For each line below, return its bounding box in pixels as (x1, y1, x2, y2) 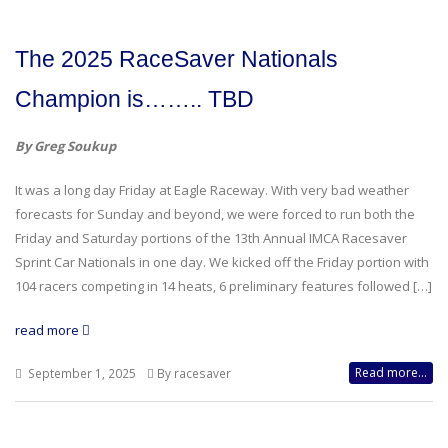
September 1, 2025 (25, 365, 136, 381)
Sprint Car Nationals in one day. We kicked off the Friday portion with (15, 253, 429, 271)
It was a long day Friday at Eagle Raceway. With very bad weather (15, 181, 409, 199)
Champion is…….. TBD (15, 86, 254, 112)
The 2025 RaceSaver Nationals (15, 46, 338, 72)
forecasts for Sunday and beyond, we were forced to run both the (15, 205, 415, 223)
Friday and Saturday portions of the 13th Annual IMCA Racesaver (15, 229, 407, 247)
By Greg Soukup (15, 137, 116, 155)
